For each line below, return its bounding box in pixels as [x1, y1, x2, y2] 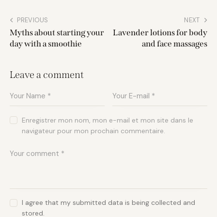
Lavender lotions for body [113, 28, 207, 38]
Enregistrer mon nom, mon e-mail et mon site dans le [22, 115, 194, 124]
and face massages [142, 39, 207, 49]
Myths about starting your [10, 28, 104, 38]
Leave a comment [10, 69, 84, 81]
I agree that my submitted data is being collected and [22, 198, 196, 207]
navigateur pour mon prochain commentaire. [22, 126, 166, 135]
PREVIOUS [17, 16, 48, 25]
